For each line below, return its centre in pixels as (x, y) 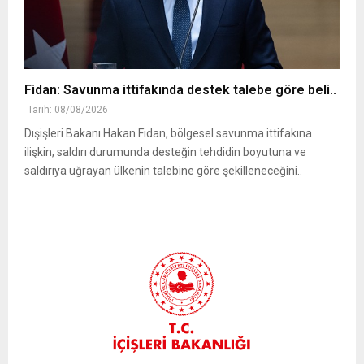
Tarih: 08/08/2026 (68, 110)
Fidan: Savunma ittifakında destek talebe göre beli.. (180, 90)
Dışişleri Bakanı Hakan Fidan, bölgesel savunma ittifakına (168, 134)
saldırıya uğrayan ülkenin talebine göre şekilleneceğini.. (163, 171)
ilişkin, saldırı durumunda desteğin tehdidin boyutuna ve (165, 152)
